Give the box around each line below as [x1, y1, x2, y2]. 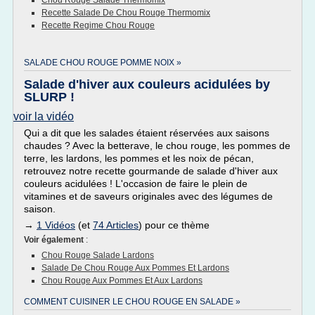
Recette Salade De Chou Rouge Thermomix [41, 8, 210, 18]
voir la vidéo [13, 110, 74, 122]
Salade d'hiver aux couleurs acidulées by [24, 77, 270, 91]
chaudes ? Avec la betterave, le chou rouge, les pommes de [24, 140, 290, 151]
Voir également [24, 235, 86, 245]
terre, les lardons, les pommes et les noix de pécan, [24, 153, 254, 164]
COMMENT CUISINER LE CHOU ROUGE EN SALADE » [24, 297, 240, 307]
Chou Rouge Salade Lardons [41, 250, 154, 260]
